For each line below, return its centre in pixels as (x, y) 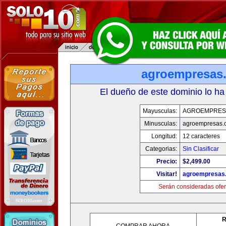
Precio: (167, 161)
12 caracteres (201, 136)
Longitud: (164, 136)
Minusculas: (161, 124)
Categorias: (161, 149)
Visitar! (167, 174)
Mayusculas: (160, 111)
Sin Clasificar (201, 149)
